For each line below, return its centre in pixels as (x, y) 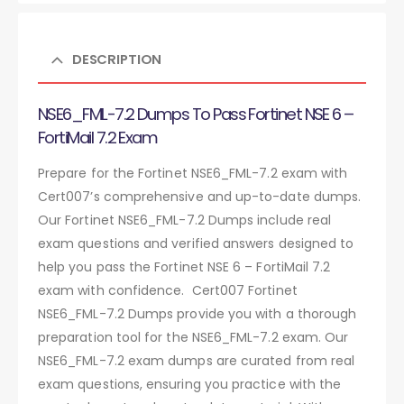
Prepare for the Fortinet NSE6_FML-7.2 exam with (193, 173)
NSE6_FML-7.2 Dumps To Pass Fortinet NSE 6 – (196, 114)
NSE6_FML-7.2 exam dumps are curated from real (197, 360)
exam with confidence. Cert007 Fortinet (168, 290)
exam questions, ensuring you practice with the (190, 384)
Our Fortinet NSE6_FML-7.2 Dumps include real (185, 220)
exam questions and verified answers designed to (196, 243)
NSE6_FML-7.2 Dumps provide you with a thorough (197, 313)
